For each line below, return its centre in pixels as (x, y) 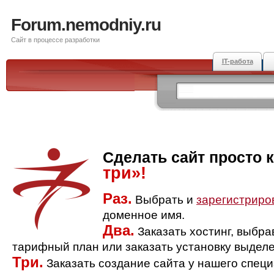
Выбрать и (164, 200)
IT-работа (237, 61)
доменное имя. (144, 215)
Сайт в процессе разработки (55, 40)
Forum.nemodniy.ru (86, 25)
